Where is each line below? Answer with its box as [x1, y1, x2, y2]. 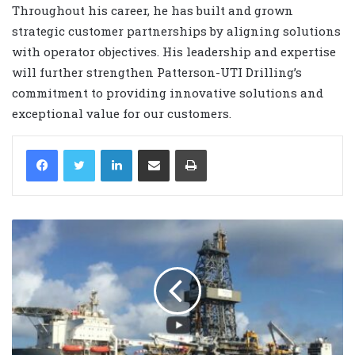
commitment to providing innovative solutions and [12, 85, 323, 101]
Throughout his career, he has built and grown [12, 2, 293, 19]
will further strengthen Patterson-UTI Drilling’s [12, 64, 302, 81]
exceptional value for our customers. [12, 105, 231, 122]
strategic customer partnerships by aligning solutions [12, 23, 341, 40]
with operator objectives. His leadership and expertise [12, 44, 336, 60]
